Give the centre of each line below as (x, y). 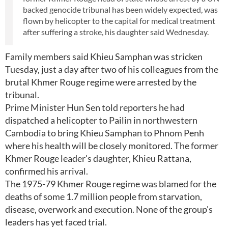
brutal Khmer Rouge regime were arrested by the (101, 82)
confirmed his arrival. (47, 171)
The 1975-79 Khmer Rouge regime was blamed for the (111, 184)
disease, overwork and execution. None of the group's (109, 209)
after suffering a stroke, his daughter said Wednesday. (116, 32)
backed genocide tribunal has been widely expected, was (120, 9)
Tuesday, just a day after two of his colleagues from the (112, 69)
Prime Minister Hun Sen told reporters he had (95, 107)
